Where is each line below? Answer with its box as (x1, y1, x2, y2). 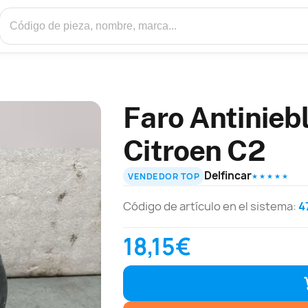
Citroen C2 (123, 133, 265, 168)
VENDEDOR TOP (128, 170, 200, 182)
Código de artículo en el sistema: (123, 199, 299, 214)
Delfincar (204, 168, 252, 184)
